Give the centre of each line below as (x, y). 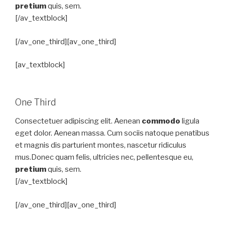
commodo (161, 121)
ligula (190, 121)
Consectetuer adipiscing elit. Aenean (78, 121)
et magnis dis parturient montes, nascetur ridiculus (101, 145)
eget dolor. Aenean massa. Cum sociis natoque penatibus (112, 133)
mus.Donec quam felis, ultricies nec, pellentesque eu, (104, 157)
